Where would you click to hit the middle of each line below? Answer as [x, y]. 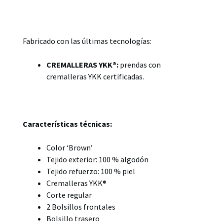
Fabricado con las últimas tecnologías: [87, 41]
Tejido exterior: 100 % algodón [97, 159]
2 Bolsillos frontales [81, 206]
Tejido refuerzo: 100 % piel [91, 171]
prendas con [140, 64]
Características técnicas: [67, 124]
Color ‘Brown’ [70, 147]
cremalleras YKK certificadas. [95, 76]
